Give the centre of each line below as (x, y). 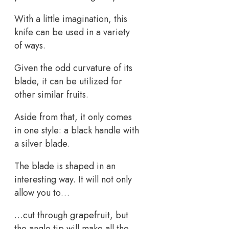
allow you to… (42, 193)
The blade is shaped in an (65, 166)
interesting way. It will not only (73, 180)
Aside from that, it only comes (73, 117)
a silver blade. (42, 144)
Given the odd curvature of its (73, 68)
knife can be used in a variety (72, 32)
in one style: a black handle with (77, 131)
